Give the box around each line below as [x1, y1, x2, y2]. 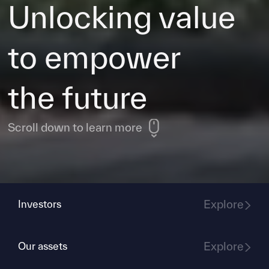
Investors [18, 198, 61, 210]
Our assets [18, 240, 67, 252]
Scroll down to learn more [8, 120, 143, 134]
